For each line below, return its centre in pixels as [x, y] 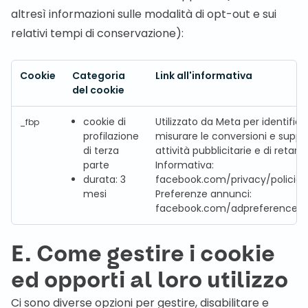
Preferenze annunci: [203, 194]
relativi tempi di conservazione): [97, 33]
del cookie [98, 90]
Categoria [99, 76]
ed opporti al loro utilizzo [150, 280]
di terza [101, 151]
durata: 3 [104, 179]
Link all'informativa [204, 76]
